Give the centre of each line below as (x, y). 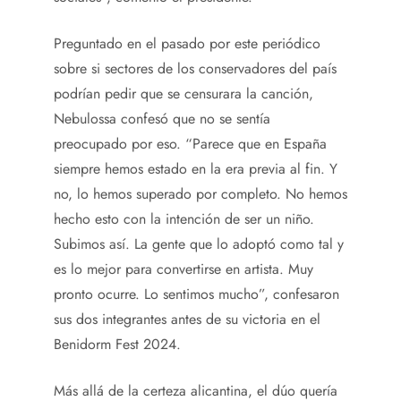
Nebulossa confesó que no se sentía (162, 118)
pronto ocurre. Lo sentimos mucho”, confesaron (196, 294)
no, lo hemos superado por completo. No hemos (200, 193)
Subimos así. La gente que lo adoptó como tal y (199, 243)
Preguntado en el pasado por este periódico (187, 43)
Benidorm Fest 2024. (117, 344)
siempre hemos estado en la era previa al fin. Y (196, 168)
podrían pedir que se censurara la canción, (183, 93)
